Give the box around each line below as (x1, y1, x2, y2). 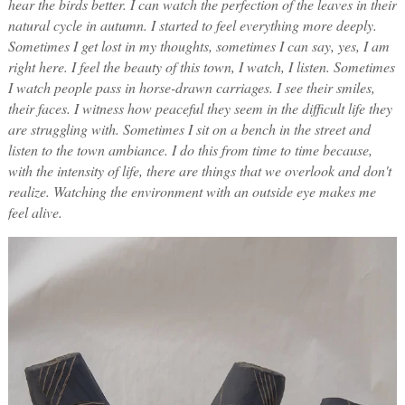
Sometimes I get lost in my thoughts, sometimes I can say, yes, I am (7, 36, 390, 56)
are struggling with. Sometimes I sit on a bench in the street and (7, 119, 371, 139)
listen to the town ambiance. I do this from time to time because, (7, 140, 372, 160)
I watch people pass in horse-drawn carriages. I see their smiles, (7, 78, 375, 98)
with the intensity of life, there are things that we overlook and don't (7, 161, 391, 181)
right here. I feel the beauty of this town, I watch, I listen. (7, 57, 334, 77)
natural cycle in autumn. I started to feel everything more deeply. (7, 15, 377, 35)
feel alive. (7, 202, 62, 222)
